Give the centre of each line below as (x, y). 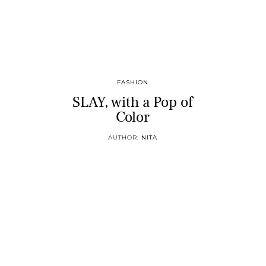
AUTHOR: (125, 137)
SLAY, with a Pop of (133, 102)
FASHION (133, 82)
